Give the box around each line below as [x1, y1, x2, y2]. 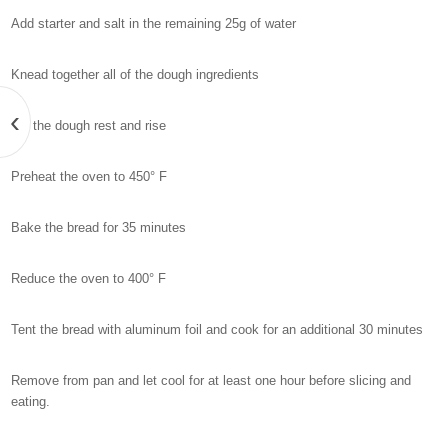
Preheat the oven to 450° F [11, 169, 168, 185]
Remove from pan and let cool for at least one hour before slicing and [11, 373, 412, 389]
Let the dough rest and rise [11, 118, 167, 134]
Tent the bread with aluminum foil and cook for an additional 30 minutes [11, 322, 424, 338]
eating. [11, 394, 51, 410]
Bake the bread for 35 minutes [11, 220, 187, 236]
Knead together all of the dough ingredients [11, 67, 260, 83]
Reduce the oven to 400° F [11, 271, 167, 287]
